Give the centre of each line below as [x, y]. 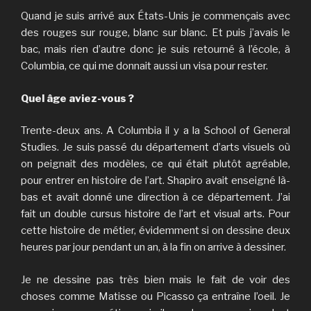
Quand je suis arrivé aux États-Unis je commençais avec [155, 16]
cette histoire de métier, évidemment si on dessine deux [155, 231]
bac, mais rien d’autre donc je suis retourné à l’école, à [155, 50]
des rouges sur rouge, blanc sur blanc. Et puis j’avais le [155, 33]
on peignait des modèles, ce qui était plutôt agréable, [155, 164]
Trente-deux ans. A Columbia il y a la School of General [155, 131]
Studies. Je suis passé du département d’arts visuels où [155, 148]
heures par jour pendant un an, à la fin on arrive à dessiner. [153, 247]
